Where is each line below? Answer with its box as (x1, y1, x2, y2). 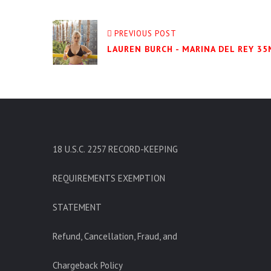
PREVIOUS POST (114, 28, 177, 39)
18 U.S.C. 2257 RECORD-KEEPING (53, 143, 178, 155)
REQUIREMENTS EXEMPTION (53, 172, 165, 184)
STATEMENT (53, 201, 102, 213)
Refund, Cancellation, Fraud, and (53, 230, 177, 242)
